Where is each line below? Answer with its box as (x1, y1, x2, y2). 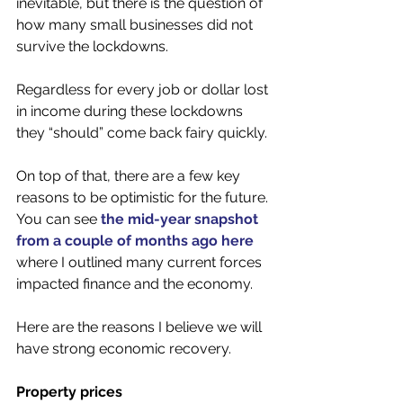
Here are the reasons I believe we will (16, 318, 265, 336)
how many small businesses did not (16, 16, 256, 33)
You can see (16, 210, 101, 228)
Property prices (16, 383, 126, 400)
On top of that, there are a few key (16, 167, 244, 184)
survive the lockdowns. (16, 38, 168, 55)
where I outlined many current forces (16, 254, 265, 271)
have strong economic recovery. (16, 340, 235, 357)
